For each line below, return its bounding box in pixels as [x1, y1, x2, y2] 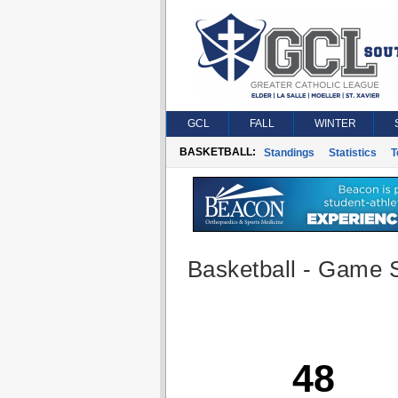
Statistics [328, 147, 377, 159]
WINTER [314, 117, 356, 130]
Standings [263, 147, 314, 159]
